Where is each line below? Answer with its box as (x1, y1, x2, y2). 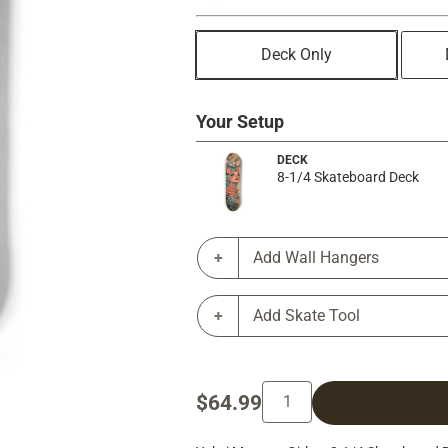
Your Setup (196, 112, 284, 133)
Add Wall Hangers (253, 247, 379, 267)
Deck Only (260, 45, 332, 65)
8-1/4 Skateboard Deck (277, 169, 419, 186)
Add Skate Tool (253, 305, 360, 325)
